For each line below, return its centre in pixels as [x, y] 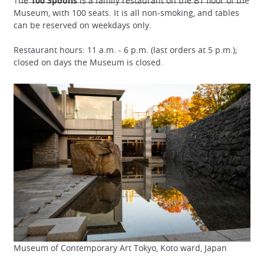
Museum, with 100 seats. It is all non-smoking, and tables [126, 13]
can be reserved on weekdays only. [82, 25]
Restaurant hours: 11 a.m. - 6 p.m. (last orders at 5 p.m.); [126, 50]
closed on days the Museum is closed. [88, 62]
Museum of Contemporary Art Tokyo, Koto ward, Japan [120, 248]
